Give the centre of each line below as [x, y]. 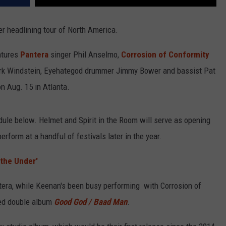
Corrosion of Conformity [165, 55]
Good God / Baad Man [91, 202]
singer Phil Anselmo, [85, 55]
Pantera [34, 55]
